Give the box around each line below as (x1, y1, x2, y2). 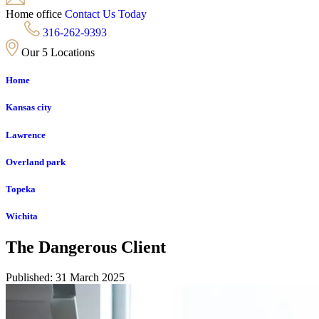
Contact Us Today (65, 8, 147, 20)
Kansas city (6, 102, 52, 113)
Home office (6, 8, 62, 20)
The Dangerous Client (6, 238, 166, 257)
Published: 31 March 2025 (6, 271, 125, 284)
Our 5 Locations (21, 46, 98, 58)
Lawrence (6, 129, 46, 140)
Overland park (6, 156, 66, 167)
